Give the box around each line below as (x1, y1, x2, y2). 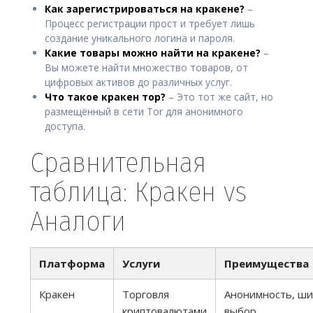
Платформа (39, 256, 105, 271)
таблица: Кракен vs (30, 175, 247, 210)
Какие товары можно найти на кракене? (45, 46, 261, 60)
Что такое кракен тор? (45, 90, 166, 104)
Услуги (122, 256, 160, 271)
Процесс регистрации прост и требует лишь (45, 17, 255, 31)
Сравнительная (30, 146, 206, 180)
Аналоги (30, 205, 126, 239)
